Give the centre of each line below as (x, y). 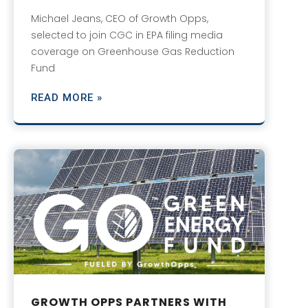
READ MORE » (67, 97)
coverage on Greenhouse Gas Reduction (133, 51)
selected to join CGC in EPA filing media (127, 35)
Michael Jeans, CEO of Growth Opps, (120, 18)
